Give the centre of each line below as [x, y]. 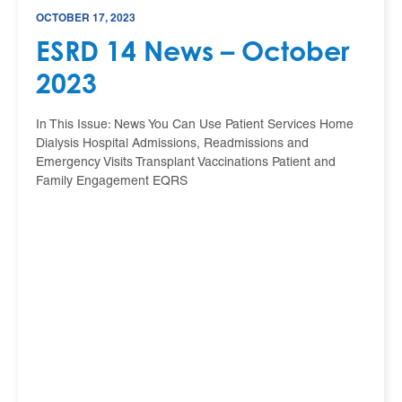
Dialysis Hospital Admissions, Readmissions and [172, 144]
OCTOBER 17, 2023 [86, 17]
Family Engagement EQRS [112, 181]
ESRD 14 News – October [193, 50]
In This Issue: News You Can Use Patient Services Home [195, 125]
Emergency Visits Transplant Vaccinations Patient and [186, 162]
